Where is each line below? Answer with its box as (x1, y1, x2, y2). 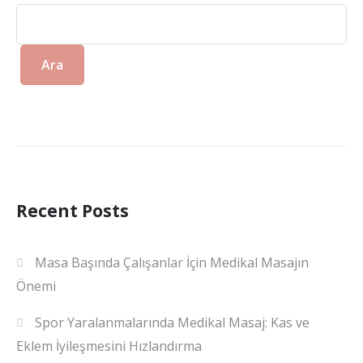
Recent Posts (16, 199, 129, 223)
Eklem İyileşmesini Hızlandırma (16, 337, 202, 356)
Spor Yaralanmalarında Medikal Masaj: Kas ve (35, 314, 310, 332)
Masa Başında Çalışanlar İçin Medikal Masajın (35, 254, 310, 272)
